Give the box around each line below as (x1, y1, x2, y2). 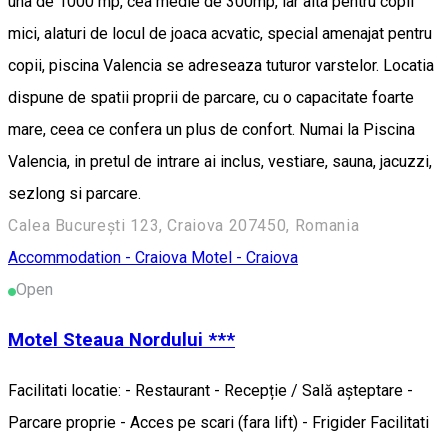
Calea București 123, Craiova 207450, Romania (8, 215, 360, 235)
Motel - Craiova (191, 247, 298, 267)
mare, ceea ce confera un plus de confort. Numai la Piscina (8, 119, 415, 139)
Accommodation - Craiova (8, 247, 191, 267)
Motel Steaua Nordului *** (8, 329, 235, 352)
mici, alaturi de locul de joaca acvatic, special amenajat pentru (8, 23, 432, 43)
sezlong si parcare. (8, 183, 141, 203)
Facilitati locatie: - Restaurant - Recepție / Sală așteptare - (8, 381, 413, 401)
